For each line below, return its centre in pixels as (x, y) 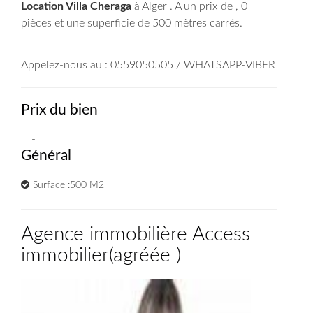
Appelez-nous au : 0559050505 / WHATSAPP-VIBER (148, 65)
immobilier (65, 255)
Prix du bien (59, 110)
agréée (145, 255)
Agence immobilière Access (136, 234)
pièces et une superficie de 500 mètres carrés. (132, 23)
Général (46, 155)
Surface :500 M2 (68, 185)
